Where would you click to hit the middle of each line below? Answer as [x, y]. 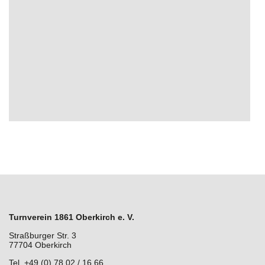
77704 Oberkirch [40, 245]
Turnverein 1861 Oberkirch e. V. [72, 217]
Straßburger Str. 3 [43, 235]
